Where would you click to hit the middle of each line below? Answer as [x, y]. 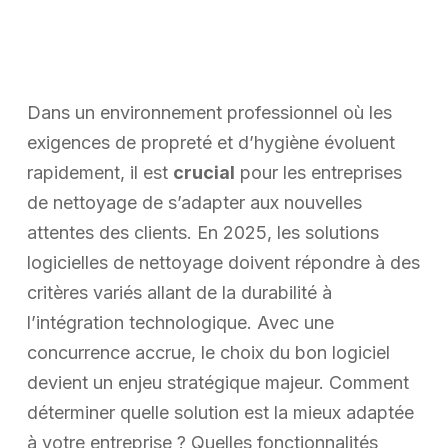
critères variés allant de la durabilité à [179, 293]
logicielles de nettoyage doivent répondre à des [223, 263]
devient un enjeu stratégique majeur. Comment [217, 383]
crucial [203, 173]
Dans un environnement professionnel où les [209, 113]
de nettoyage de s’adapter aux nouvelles [194, 203]
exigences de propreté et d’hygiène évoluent [210, 143]
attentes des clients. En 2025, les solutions [202, 233]
